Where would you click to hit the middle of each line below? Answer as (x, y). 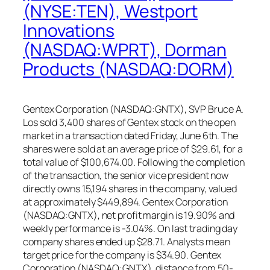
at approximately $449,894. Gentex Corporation (125, 202)
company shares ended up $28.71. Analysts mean (127, 242)
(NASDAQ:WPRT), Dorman (125, 49)
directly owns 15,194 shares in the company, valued (130, 189)
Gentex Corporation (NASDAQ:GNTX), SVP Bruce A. (133, 109)
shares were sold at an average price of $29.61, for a (133, 149)
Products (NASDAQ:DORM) (128, 69)
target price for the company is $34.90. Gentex (122, 255)
